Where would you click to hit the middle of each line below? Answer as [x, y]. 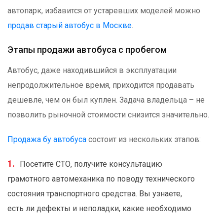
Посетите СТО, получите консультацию [91, 164]
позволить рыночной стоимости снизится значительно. [108, 115]
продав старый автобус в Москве [70, 26]
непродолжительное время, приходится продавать [101, 85]
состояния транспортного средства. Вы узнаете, [95, 194]
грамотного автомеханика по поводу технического [101, 179]
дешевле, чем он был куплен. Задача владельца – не [106, 100]
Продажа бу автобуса [47, 140]
